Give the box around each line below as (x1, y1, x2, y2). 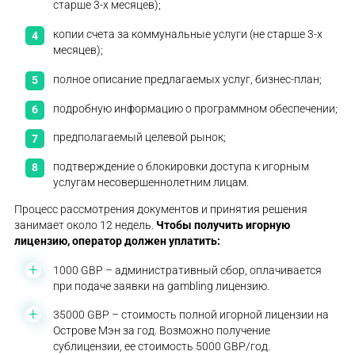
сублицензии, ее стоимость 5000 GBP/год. (53, 340, 271, 353)
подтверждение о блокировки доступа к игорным (53, 159, 310, 173)
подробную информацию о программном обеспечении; (53, 101, 338, 115)
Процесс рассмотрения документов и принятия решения (14, 202, 308, 216)
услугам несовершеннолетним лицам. (53, 175, 250, 189)
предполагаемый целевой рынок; (53, 131, 227, 144)
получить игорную (192, 218, 291, 231)
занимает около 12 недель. (14, 218, 157, 231)
